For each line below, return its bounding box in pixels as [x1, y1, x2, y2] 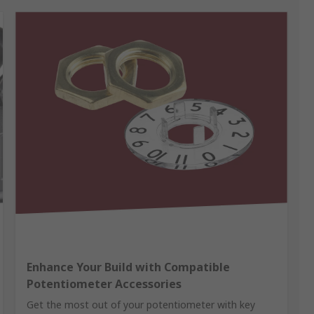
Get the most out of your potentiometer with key [27, 298, 256, 312]
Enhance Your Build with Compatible [27, 259, 231, 275]
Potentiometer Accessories [27, 276, 182, 292]
